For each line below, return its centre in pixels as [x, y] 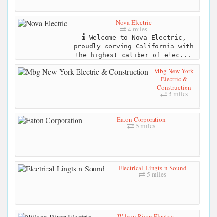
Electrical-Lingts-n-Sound [152, 167]
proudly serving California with [133, 46]
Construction [174, 87]
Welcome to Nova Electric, [135, 37]
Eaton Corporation [141, 119]
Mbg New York [174, 70]
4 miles [137, 29]
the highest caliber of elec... [133, 55]
